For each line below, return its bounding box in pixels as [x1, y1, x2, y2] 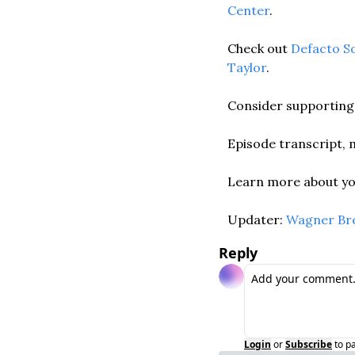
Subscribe [285, 338, 332, 351]
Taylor [227, 59, 266, 75]
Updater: [227, 212, 286, 227]
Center [227, 2, 269, 18]
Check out [227, 40, 291, 56]
